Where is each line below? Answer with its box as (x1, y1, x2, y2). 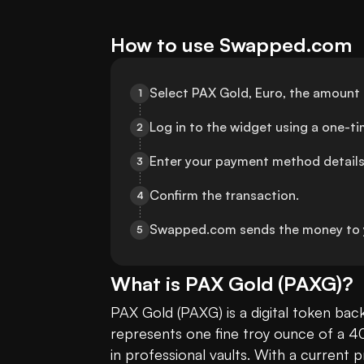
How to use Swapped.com (110, 32, 352, 58)
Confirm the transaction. (149, 187, 299, 204)
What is (110, 271, 185, 297)
